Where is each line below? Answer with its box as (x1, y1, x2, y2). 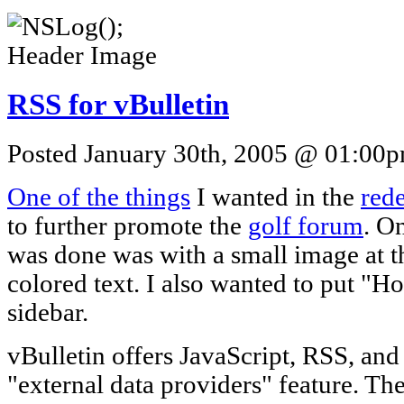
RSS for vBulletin (7, 87, 229, 121)
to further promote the (7, 211, 248, 240)
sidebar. (7, 298, 88, 326)
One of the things (7, 182, 190, 211)
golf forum (248, 211, 363, 240)
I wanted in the (190, 182, 361, 211)
